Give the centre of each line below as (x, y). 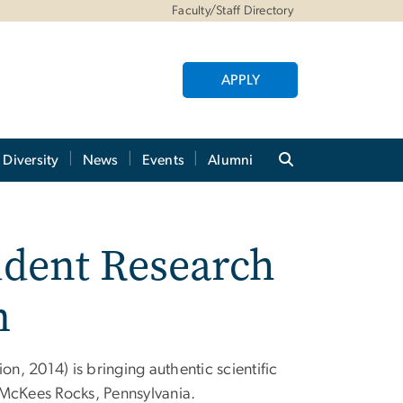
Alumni (231, 160)
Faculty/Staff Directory (233, 11)
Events (163, 160)
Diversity (31, 160)
